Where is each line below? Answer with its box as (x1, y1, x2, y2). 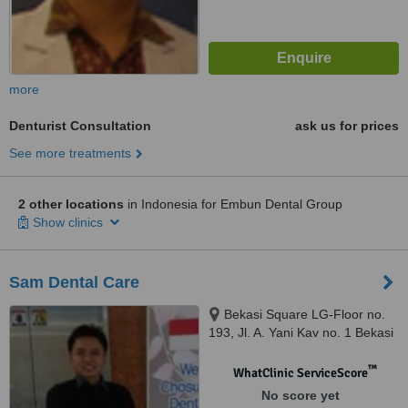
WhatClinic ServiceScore (232, 365, 368, 381)
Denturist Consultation (9, 118, 151, 133)
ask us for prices (295, 118, 399, 133)
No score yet (260, 388, 340, 403)
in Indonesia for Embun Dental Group (124, 197, 342, 211)
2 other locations (18, 197, 124, 211)
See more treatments (9, 146, 131, 160)
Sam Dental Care (9, 273, 139, 291)
